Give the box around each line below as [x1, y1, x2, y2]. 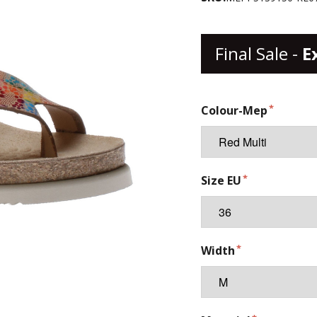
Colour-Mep [201, 103, 267, 118]
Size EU [201, 173, 241, 188]
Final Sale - [215, 42, 302, 65]
